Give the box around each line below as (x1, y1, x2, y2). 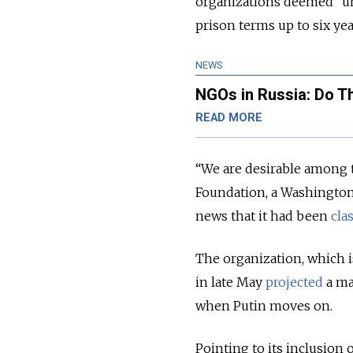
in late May (195, 274, 266, 291)
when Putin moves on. (195, 298, 333, 314)
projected (266, 274, 323, 291)
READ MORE (195, 111, 262, 125)
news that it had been (195, 208, 331, 225)
